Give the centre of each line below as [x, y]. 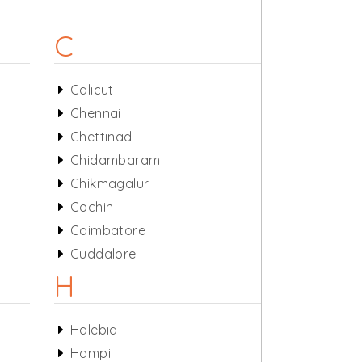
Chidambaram [115, 160]
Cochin [92, 207]
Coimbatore [107, 230]
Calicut [92, 90]
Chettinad [101, 137]
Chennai [95, 113]
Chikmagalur [109, 183]
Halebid [94, 330]
